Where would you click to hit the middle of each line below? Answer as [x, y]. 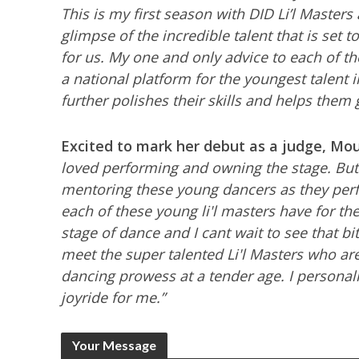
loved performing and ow [146, 167]
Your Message [114, 345]
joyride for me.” [113, 297]
